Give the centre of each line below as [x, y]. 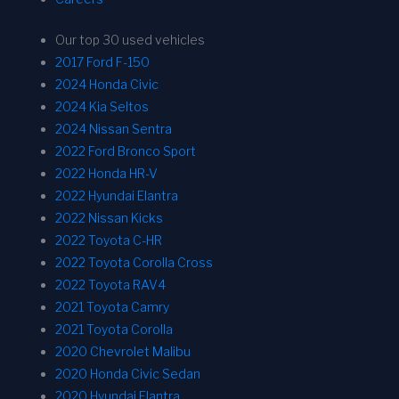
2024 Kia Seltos [102, 107]
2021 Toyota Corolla [114, 330]
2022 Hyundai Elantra [117, 196]
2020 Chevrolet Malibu [123, 352]
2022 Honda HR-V [106, 174]
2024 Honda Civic [107, 85]
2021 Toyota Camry [112, 307]
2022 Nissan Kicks [109, 218]
